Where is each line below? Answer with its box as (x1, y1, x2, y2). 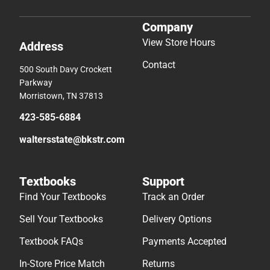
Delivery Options (142, 213, 212, 225)
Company (142, 20, 193, 35)
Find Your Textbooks (19, 191, 106, 203)
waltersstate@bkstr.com (19, 134, 125, 146)
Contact (142, 59, 175, 71)
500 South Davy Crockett (19, 64, 112, 75)
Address (19, 39, 63, 54)
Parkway (19, 78, 52, 88)
